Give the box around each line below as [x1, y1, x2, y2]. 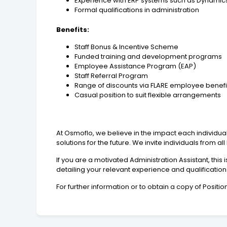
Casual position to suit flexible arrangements [74, 90, 221, 100]
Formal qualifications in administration [74, 5, 200, 15]
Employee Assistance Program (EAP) [74, 61, 197, 71]
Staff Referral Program [74, 70, 148, 81]
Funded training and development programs [74, 51, 222, 61]
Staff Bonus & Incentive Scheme [74, 42, 179, 52]
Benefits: [56, 24, 90, 34]
